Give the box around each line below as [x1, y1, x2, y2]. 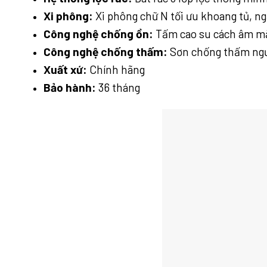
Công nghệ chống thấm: [43, 44, 167, 58]
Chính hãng [86, 62, 145, 76]
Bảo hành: [43, 80, 96, 94]
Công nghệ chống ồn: [43, 26, 153, 41]
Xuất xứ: [43, 62, 87, 76]
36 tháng [95, 80, 140, 94]
